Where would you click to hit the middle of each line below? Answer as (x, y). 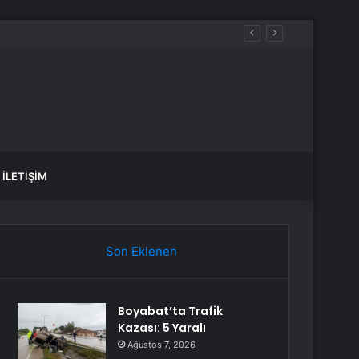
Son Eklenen (141, 251)
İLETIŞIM (25, 176)
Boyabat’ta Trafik (171, 311)
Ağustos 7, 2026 (162, 345)
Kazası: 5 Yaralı (162, 328)
